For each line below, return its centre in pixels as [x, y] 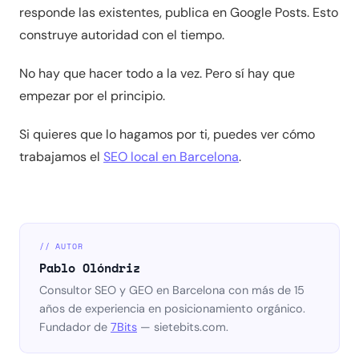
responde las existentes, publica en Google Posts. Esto [179, 12]
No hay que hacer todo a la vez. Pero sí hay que [157, 73]
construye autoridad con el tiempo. [122, 35]
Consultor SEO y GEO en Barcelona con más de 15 [172, 290]
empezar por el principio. [92, 96]
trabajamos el [61, 157]
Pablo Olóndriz [90, 267]
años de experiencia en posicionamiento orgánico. [172, 308]
